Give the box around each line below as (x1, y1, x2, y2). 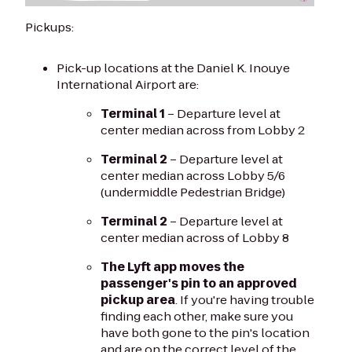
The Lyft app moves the (101, 258, 244, 275)
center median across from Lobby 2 (101, 121, 305, 138)
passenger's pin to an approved (101, 274, 297, 291)
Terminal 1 (101, 104, 165, 122)
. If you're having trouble (175, 291, 314, 308)
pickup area (101, 291, 175, 308)
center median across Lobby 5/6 (101, 167, 285, 184)
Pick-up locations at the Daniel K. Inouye (57, 59, 290, 76)
